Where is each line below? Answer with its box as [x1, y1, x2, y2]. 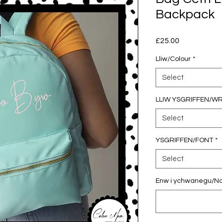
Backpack [156, 8, 215, 21]
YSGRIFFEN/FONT [156, 137, 213, 144]
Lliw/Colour [156, 55, 191, 63]
